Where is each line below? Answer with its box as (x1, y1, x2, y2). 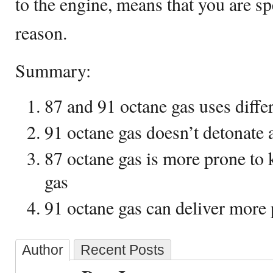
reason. (15, 20, 67, 44)
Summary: (15, 58, 91, 82)
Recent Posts (80, 242, 165, 258)
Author (22, 242, 63, 258)
